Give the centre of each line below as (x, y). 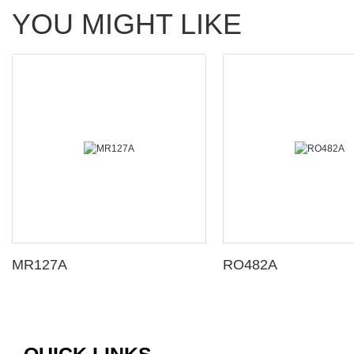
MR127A (40, 264)
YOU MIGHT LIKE (127, 24)
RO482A (250, 264)
